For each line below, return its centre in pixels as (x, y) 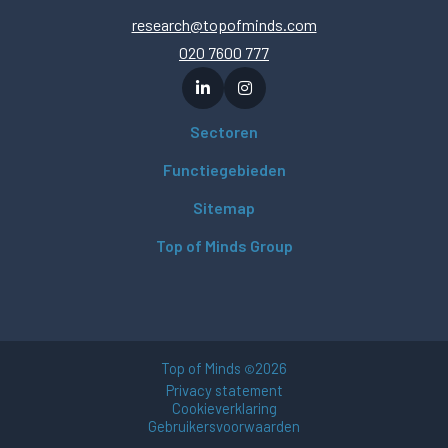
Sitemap (224, 207)
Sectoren (224, 131)
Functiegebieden (224, 169)
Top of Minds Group (224, 245)
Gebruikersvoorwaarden (224, 425)
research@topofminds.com (224, 24)
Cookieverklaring (224, 407)
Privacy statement (224, 389)
